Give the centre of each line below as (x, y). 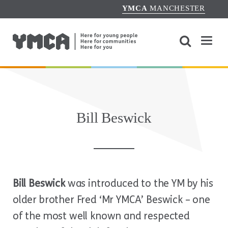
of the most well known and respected (101, 216)
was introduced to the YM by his (139, 183)
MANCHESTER (176, 8)
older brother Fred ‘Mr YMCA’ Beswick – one (111, 200)
